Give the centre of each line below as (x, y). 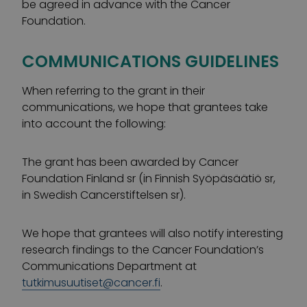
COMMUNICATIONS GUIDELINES (150, 61)
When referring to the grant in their (113, 91)
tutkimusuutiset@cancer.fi (91, 283)
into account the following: (94, 124)
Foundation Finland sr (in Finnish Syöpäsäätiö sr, (149, 179)
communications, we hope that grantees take (145, 107)
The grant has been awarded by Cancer (130, 162)
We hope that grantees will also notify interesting (152, 233)
